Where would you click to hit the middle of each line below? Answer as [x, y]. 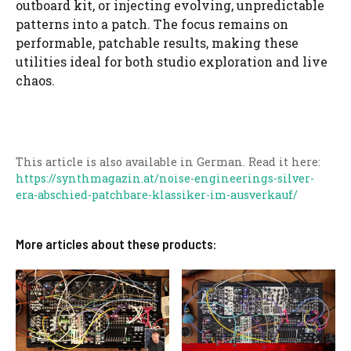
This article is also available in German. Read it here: [168, 162]
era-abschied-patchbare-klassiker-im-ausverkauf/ [157, 195]
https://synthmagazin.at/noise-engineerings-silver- [165, 179]
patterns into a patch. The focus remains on [152, 24]
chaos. [35, 80]
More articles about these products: [116, 244]
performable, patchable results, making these [157, 42]
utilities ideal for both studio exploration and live [172, 61]
